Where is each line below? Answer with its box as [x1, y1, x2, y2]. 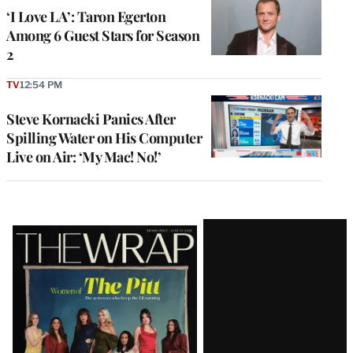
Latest [6, 215, 73, 249]
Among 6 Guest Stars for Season [6, 26, 199, 45]
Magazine [6, 243, 113, 277]
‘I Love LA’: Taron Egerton [6, 7, 165, 26]
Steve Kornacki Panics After [6, 110, 176, 128]
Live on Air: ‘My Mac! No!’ [6, 147, 161, 166]
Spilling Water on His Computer [6, 128, 202, 147]
